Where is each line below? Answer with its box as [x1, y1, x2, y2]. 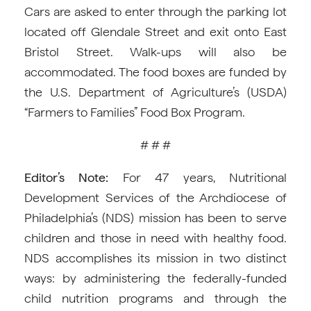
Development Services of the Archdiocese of [24, 190, 287, 205]
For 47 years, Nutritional [108, 170, 287, 185]
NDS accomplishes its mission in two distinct [24, 251, 287, 265]
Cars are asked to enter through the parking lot [24, 4, 287, 19]
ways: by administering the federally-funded [24, 271, 287, 285]
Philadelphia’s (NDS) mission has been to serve [24, 210, 287, 225]
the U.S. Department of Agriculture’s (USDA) [24, 85, 287, 99]
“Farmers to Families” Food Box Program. [24, 105, 248, 119]
